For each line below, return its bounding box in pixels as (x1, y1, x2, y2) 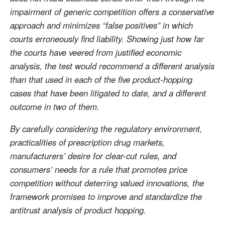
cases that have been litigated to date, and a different (10, 86, 206, 99)
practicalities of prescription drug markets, (10, 136, 165, 148)
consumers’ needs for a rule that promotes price (10, 163, 187, 175)
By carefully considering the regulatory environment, (10, 122, 202, 135)
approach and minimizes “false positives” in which (10, 19, 193, 31)
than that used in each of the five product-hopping (10, 73, 192, 85)
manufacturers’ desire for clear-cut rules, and (10, 149, 176, 162)
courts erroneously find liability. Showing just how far (10, 32, 204, 45)
